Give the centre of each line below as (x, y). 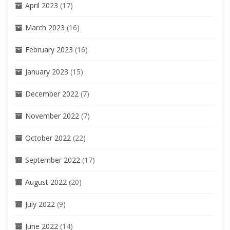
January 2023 (47, 71)
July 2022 (40, 204)
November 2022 (52, 116)
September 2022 (53, 160)
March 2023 (45, 27)
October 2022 (48, 138)
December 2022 (52, 93)
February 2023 (49, 49)
